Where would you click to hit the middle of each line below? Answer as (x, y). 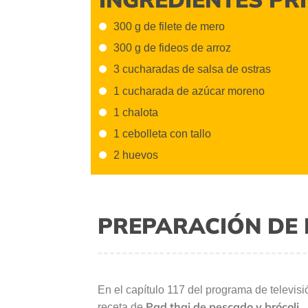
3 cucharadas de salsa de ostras (192, 69)
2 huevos (136, 155)
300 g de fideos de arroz (172, 48)
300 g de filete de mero (169, 26)
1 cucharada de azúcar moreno (189, 91)
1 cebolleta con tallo (162, 134)
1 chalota (136, 112)
